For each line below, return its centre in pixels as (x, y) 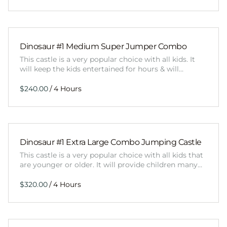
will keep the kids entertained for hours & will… (102, 69)
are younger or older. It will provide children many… (111, 165)
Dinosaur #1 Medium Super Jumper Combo (103, 47)
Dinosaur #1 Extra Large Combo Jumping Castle (111, 142)
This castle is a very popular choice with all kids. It (107, 60)
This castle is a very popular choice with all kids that (111, 155)
